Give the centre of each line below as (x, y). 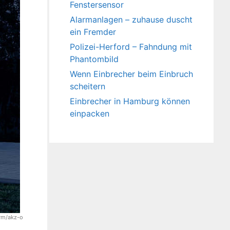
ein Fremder (93, 32)
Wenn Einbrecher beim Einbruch (131, 74)
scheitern (88, 86)
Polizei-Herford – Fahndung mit (131, 46)
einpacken (90, 113)
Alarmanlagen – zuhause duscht (131, 19)
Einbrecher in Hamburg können (130, 101)
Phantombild (94, 59)
